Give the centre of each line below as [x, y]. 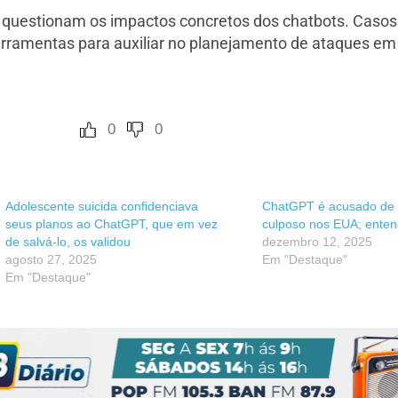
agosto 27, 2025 [51, 260]
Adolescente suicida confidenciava [102, 207]
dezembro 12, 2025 [317, 242]
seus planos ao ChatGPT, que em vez [111, 224]
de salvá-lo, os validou [68, 242]
